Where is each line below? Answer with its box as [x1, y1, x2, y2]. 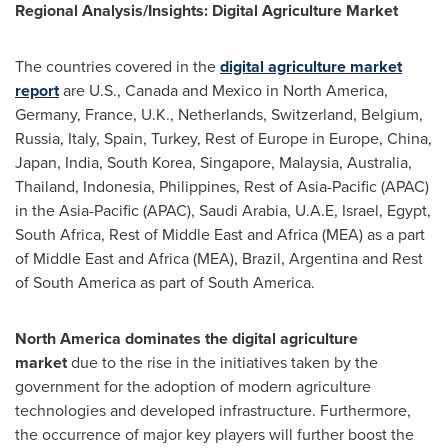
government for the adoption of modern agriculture [15, 375, 371, 398]
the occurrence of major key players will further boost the [15, 423, 414, 446]
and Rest [358, 247, 423, 270]
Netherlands [178, 103, 263, 126]
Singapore [200, 151, 271, 174]
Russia [15, 127, 60, 150]
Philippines [159, 175, 236, 198]
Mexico [212, 79, 262, 102]
